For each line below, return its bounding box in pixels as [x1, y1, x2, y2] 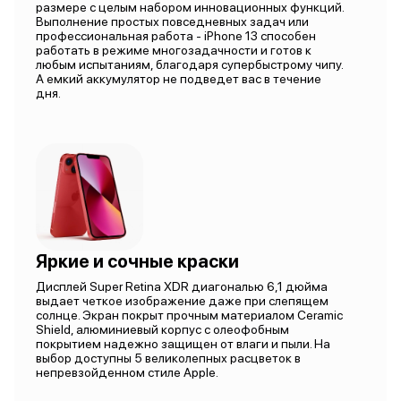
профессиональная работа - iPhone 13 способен [36, 29, 316, 43]
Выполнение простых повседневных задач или [36, 14, 309, 29]
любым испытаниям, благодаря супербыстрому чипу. [36, 57, 343, 72]
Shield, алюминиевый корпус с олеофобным [36, 322, 289, 337]
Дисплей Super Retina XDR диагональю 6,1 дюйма [36, 279, 328, 294]
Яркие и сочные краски [36, 251, 239, 272]
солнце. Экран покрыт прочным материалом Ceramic [36, 308, 343, 322]
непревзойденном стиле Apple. [36, 365, 218, 380]
